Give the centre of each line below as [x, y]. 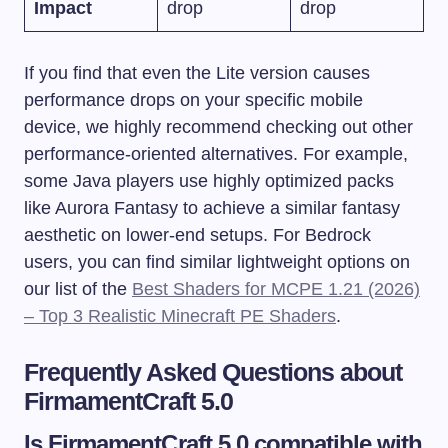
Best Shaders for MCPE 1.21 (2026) [276, 288]
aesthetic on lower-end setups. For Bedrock [197, 234]
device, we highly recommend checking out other [218, 126]
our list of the [78, 288]
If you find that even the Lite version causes [197, 72]
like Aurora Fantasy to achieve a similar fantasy [212, 207]
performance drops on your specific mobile [193, 99]
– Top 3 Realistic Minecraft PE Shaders [180, 315]
